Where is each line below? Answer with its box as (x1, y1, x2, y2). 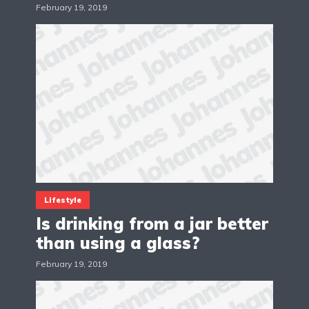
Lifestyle (44, 195, 81, 205)
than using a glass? (36, 232, 200, 253)
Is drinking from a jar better (36, 212, 268, 234)
